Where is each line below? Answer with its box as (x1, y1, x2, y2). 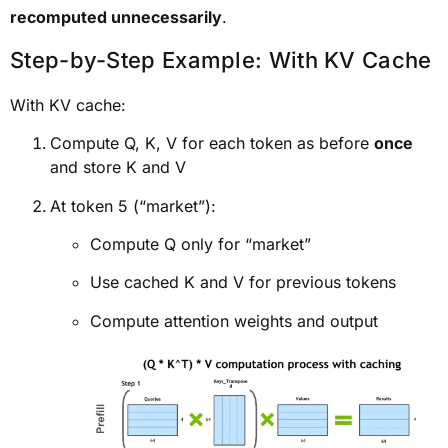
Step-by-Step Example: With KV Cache (10, 46, 432, 73)
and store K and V (50, 157, 186, 178)
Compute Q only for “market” (90, 233, 311, 254)
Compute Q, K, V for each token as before (50, 133, 374, 154)
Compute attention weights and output (90, 310, 378, 331)
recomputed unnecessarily (10, 7, 222, 28)
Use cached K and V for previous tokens (90, 272, 396, 293)
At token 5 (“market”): (50, 195, 216, 216)
